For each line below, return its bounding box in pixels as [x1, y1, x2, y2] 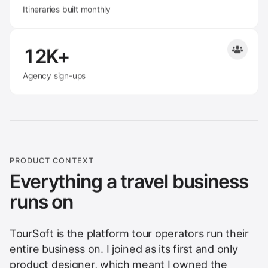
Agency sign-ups [23, 70, 86, 80]
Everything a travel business [10, 169, 248, 193]
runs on [10, 190, 74, 214]
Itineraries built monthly [23, 4, 111, 14]
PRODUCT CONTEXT [10, 155, 95, 165]
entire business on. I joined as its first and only [10, 242, 238, 255]
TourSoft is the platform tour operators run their [10, 226, 249, 239]
